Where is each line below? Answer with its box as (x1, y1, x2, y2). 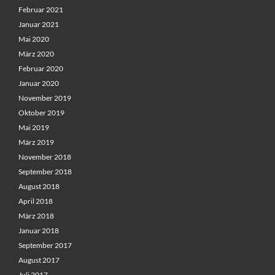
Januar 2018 (18, 226, 59, 236)
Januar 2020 (18, 79, 59, 88)
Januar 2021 (18, 20, 59, 29)
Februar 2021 (18, 5, 63, 15)
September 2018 (18, 167, 72, 177)
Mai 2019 (18, 123, 49, 133)
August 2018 (18, 182, 60, 192)
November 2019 (18, 93, 71, 103)
